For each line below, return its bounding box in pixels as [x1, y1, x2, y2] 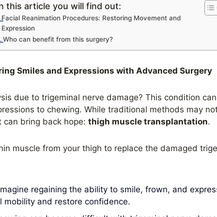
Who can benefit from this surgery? [3, 35, 113, 43]
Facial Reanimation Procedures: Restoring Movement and [1, 14, 181, 22]
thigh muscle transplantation [88, 117, 208, 126]
